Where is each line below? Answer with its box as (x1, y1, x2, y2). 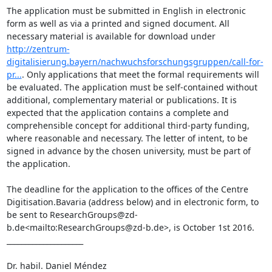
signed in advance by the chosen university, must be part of (6, 145, 251, 157)
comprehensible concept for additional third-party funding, (6, 120, 250, 131)
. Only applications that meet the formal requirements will (21, 69, 259, 80)
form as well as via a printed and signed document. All (6, 18, 229, 29)
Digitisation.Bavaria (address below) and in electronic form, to (6, 196, 259, 208)
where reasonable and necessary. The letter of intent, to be (6, 132, 248, 144)
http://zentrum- (6, 43, 70, 55)
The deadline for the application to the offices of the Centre (6, 183, 248, 195)
